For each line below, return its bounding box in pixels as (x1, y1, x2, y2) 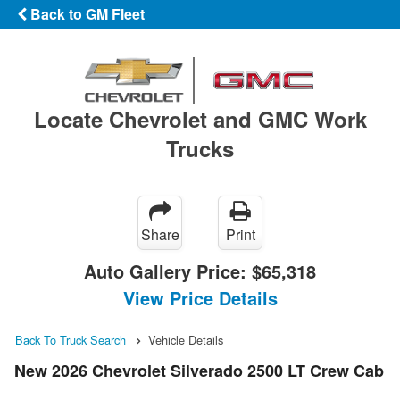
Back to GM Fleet (27, 4, 145, 24)
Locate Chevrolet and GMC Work (33, 103, 367, 134)
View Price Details (122, 284, 278, 311)
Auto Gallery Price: (84, 257, 252, 284)
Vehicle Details (148, 330, 223, 348)
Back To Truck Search (15, 330, 126, 348)
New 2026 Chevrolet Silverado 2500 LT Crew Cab (14, 359, 384, 383)
